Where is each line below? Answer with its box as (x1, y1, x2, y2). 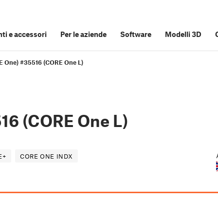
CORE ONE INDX (20, 152, 73, 161)
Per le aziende (60, 30, 107, 38)
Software (120, 30, 151, 38)
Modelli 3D (165, 30, 201, 38)
